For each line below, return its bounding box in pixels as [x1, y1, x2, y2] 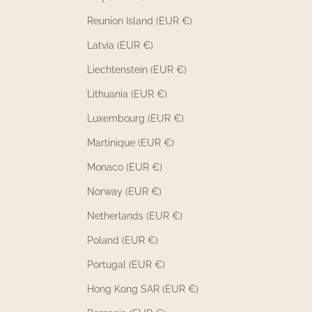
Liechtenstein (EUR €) [87, 63, 187, 75]
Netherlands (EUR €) [87, 210, 182, 221]
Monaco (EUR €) [87, 161, 162, 173]
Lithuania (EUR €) [87, 88, 167, 100]
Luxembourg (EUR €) [87, 112, 184, 124]
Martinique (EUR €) [87, 136, 174, 148]
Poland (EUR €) [87, 234, 158, 246]
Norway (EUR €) [87, 185, 162, 197]
